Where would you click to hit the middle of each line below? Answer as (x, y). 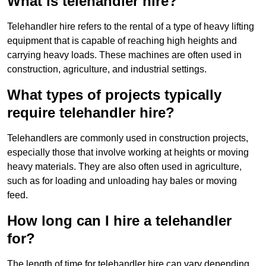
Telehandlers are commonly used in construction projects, (128, 138)
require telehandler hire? (91, 113)
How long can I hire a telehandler (119, 221)
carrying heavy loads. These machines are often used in (124, 55)
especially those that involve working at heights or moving (128, 153)
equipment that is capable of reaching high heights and (122, 41)
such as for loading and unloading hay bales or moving (122, 181)
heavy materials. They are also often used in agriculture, (124, 167)
